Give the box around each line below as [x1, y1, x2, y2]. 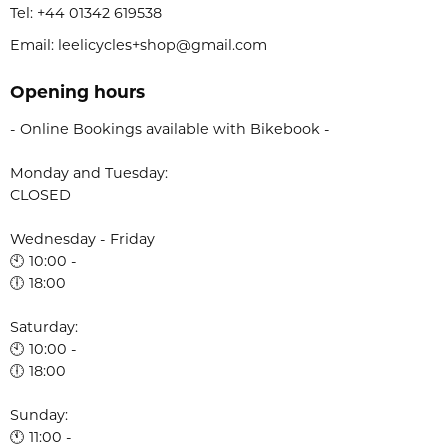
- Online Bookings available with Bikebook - [10, 119, 330, 138]
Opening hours [10, 80, 145, 102]
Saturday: [10, 317, 78, 336]
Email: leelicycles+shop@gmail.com [10, 35, 267, 54]
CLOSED [10, 185, 71, 204]
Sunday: [10, 405, 68, 424]
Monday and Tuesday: [10, 163, 168, 182]
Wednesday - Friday [10, 229, 155, 248]
